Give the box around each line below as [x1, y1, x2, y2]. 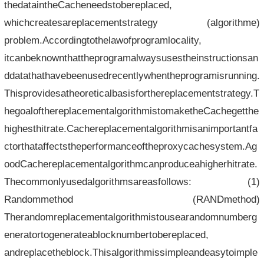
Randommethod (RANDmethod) [4, 193, 260, 204]
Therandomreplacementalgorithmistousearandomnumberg [4, 211, 257, 222]
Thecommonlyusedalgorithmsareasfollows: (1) [4, 176, 260, 187]
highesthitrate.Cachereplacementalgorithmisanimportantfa [4, 123, 258, 134]
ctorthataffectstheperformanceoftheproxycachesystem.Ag [4, 140, 257, 151]
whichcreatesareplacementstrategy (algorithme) [4, 16, 260, 28]
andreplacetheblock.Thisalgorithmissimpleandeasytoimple [4, 246, 258, 258]
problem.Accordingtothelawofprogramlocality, [4, 34, 202, 45]
